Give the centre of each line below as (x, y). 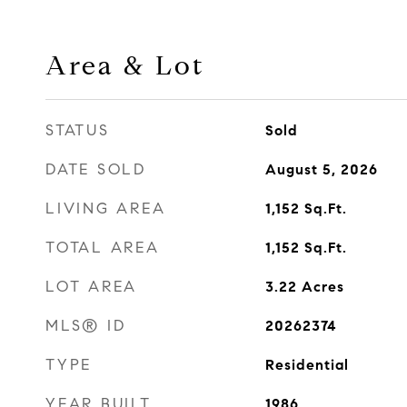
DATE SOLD (96, 169)
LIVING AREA (106, 208)
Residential (307, 365)
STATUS (78, 130)
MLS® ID (86, 326)
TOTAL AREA (103, 248)
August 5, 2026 (321, 169)
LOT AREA (91, 287)
